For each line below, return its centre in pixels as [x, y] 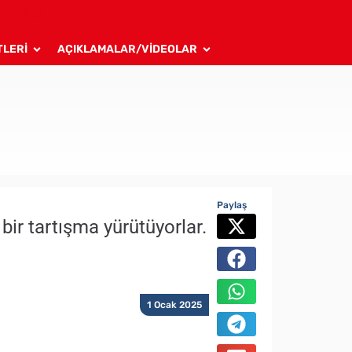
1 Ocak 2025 [174, 304]
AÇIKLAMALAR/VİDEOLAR [127, 49]
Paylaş [232, 205]
